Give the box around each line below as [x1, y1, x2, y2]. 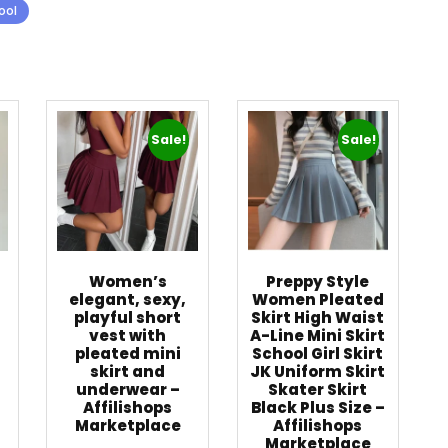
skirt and [90, 361, 166, 383]
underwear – [75, 379, 180, 401]
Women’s [88, 271, 167, 293]
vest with [89, 325, 167, 347]
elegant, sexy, [69, 289, 187, 311]
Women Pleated [251, 289, 384, 311]
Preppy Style [266, 271, 370, 293]
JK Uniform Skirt [250, 361, 386, 383]
